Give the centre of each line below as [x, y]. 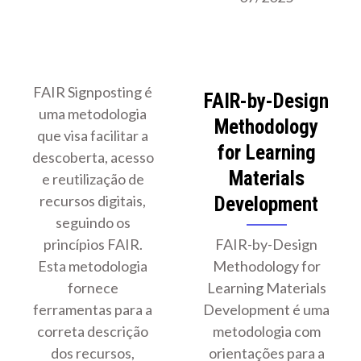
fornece [93, 288]
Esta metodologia [93, 266]
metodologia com [266, 332]
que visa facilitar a [93, 136]
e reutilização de [93, 179]
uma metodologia [93, 114]
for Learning [266, 153]
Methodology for [266, 266]
